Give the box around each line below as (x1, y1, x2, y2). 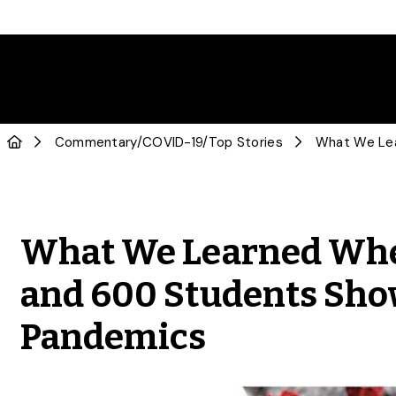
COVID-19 (141, 133, 203, 151)
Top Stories (208, 133, 283, 151)
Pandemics (19, 316, 207, 359)
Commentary (54, 133, 137, 151)
